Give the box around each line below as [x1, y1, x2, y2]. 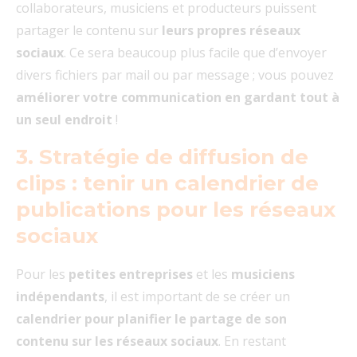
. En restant [218, 332, 286, 351]
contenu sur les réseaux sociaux [16, 332, 218, 351]
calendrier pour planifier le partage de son [16, 310, 287, 328]
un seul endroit [16, 111, 112, 129]
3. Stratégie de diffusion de [16, 144, 308, 171]
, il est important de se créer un [104, 288, 290, 306]
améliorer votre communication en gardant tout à [16, 88, 339, 107]
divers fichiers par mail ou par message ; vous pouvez [16, 66, 334, 84]
